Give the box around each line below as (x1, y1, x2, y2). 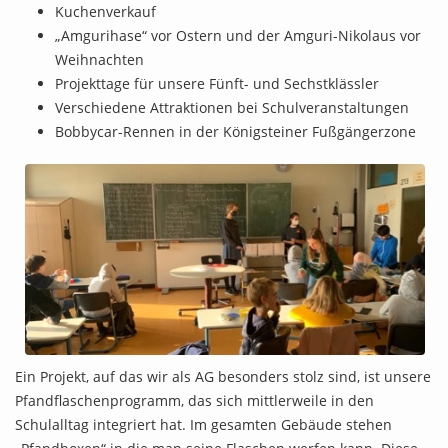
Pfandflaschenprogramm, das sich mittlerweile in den (15, 391, 374, 411)
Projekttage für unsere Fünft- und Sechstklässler (55, 74, 379, 93)
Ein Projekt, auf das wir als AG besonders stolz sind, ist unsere (15, 367, 431, 387)
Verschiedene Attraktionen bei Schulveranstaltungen (55, 98, 409, 117)
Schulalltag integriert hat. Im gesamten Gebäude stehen (15, 415, 392, 435)
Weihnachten (55, 50, 144, 69)
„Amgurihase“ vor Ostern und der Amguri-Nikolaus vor (55, 26, 421, 45)
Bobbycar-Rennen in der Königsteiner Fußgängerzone (55, 122, 416, 141)
